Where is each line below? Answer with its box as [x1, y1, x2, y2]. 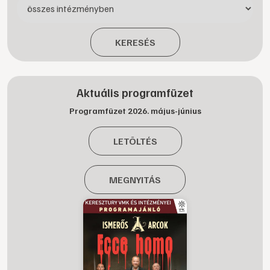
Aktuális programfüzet [77, 86, 193, 99]
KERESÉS [115, 36, 155, 48]
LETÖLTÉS [113, 135, 157, 147]
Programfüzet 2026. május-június [69, 105, 201, 116]
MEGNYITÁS [109, 174, 161, 186]
